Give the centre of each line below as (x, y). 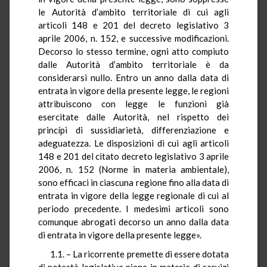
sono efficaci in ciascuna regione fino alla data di (133, 182)
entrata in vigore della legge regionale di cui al (133, 195)
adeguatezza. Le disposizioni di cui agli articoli (133, 143)
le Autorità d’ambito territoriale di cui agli (133, 12)
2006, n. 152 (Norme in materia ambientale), (133, 169)
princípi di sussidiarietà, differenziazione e (133, 130)
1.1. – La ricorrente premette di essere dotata (139, 254)
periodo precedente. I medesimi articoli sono (133, 208)
